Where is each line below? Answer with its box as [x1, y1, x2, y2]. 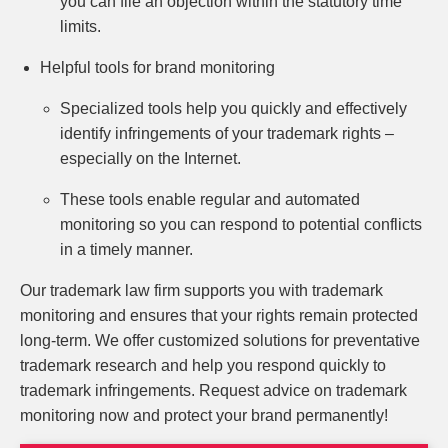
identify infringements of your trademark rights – [60, 125, 394, 142]
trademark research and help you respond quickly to [20, 357, 386, 374]
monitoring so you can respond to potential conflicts [60, 216, 422, 233]
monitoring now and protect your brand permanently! [20, 407, 388, 424]
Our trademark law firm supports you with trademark [20, 282, 383, 299]
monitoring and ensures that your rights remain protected [20, 307, 418, 324]
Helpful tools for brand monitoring [40, 59, 275, 76]
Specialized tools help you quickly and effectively [60, 100, 407, 117]
